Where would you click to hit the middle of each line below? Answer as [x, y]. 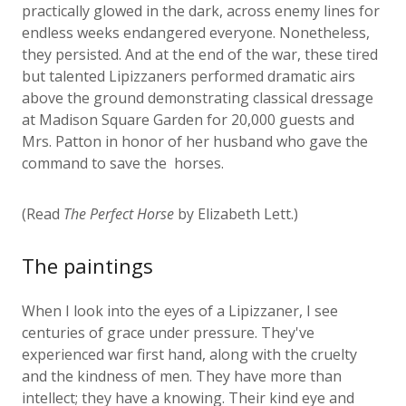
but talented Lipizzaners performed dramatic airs [188, 55]
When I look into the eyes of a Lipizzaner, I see [180, 290]
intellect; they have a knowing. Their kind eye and [188, 377]
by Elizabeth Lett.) [236, 193]
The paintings [87, 244]
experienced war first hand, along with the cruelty [189, 333]
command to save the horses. [125, 142]
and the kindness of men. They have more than [182, 355]
